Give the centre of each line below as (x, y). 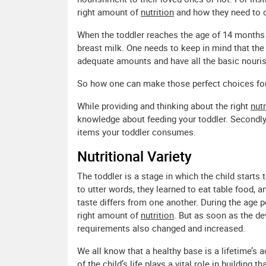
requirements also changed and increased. (161, 228)
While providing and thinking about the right (164, 106)
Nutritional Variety (134, 156)
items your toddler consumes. (137, 132)
